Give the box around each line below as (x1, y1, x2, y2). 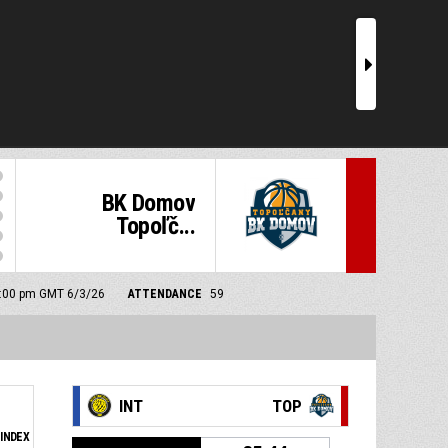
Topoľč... (116, 212, 195, 240)
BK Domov (101, 189, 195, 217)
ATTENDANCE (128, 287, 202, 301)
